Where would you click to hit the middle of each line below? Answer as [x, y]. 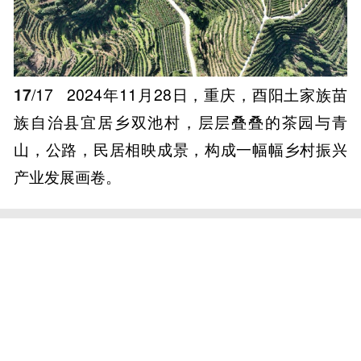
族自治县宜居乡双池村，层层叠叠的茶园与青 [180, 122]
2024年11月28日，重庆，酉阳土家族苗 [205, 95]
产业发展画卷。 [68, 177]
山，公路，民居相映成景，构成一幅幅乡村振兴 [180, 149]
